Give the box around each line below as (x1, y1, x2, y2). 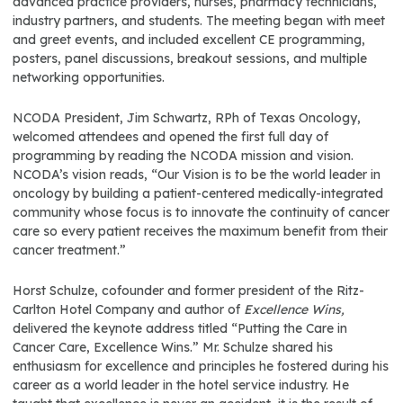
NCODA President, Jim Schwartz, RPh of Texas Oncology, (13, 110, 361, 126)
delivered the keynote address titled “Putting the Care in (13, 320, 347, 336)
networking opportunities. (13, 69, 165, 85)
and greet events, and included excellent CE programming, (13, 31, 365, 48)
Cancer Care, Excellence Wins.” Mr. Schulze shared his (13, 339, 333, 355)
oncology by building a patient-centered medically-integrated (13, 185, 383, 201)
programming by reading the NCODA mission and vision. (13, 148, 354, 164)
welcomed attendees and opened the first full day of (13, 129, 328, 145)
